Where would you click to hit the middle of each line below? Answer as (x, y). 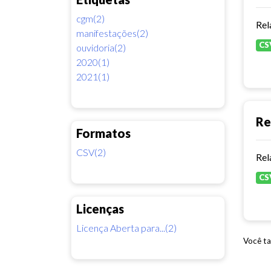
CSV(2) (91, 152)
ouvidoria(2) (101, 47)
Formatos (103, 133)
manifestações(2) (112, 33)
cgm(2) (90, 18)
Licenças (100, 208)
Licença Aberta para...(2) (126, 227)
